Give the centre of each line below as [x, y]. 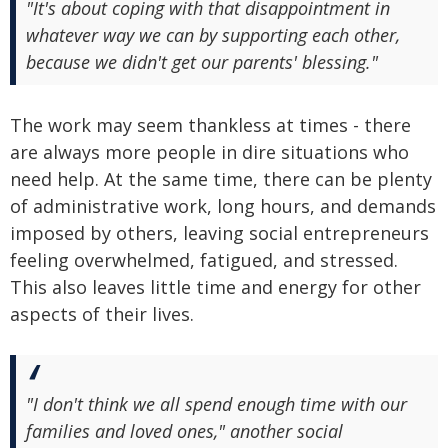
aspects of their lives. [102, 313]
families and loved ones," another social [184, 430]
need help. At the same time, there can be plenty [221, 178]
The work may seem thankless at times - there [210, 124]
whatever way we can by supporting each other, [213, 34]
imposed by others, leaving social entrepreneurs [219, 232]
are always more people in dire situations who [209, 151]
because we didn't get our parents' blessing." [202, 61]
